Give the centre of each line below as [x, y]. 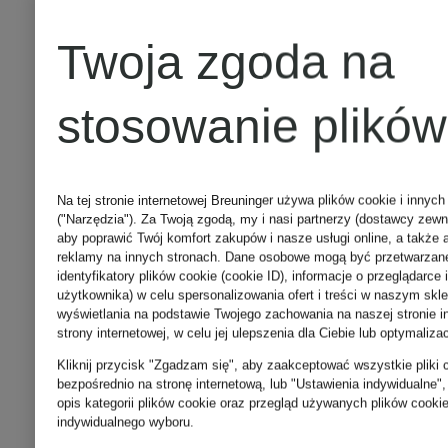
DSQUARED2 [200, 404]
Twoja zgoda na [226, 62]
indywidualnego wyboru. [125, 422]
